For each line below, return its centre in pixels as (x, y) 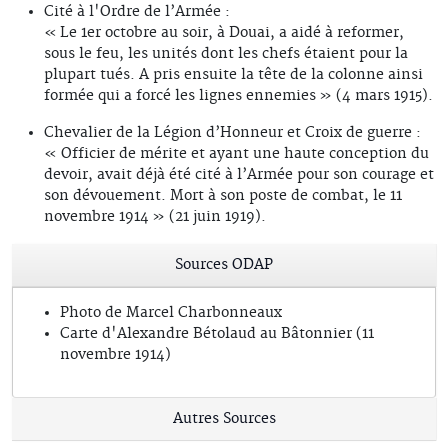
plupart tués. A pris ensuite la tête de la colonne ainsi (233, 75)
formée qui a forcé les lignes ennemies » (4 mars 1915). (238, 96)
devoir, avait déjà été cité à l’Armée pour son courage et (239, 175)
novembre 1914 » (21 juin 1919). (155, 217)
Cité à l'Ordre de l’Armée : (137, 12)
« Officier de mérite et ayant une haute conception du (236, 154)
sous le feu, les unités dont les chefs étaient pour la (226, 54)
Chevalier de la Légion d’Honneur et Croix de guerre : (232, 133)
